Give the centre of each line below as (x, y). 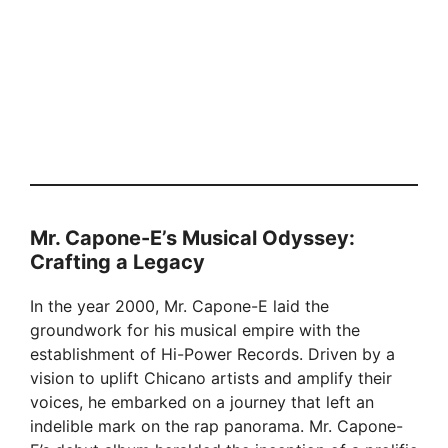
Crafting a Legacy (117, 262)
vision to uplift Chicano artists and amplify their (211, 378)
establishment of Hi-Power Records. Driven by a (212, 354)
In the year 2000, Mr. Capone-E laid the (179, 306)
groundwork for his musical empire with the (195, 330)
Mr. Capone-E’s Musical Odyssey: (192, 238)
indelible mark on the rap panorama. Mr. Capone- (216, 426)
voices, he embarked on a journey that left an (202, 402)
